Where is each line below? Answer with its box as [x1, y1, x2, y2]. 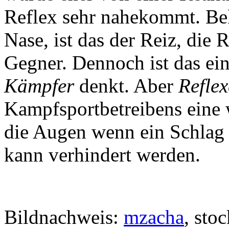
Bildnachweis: [4, 205, 124, 228]
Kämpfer [4, 74, 74, 97]
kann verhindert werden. [4, 143, 200, 166]
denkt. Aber [74, 74, 178, 97]
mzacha [124, 205, 184, 228]
